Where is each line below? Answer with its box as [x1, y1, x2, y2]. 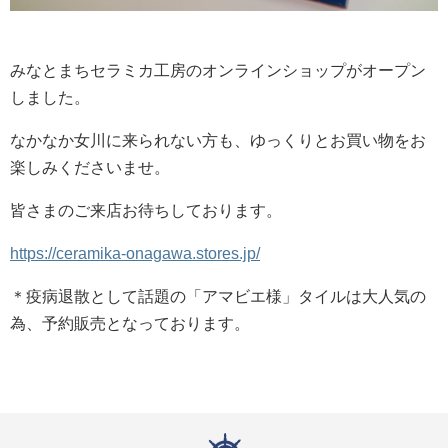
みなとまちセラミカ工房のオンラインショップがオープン [10, 61, 426, 79]
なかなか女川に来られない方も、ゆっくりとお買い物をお [10, 131, 426, 149]
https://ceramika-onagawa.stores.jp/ [10, 244, 260, 262]
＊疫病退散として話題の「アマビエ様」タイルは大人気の [10, 287, 426, 305]
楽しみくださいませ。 [10, 158, 170, 176]
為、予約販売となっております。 [10, 314, 250, 332]
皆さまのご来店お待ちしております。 [10, 201, 282, 219]
